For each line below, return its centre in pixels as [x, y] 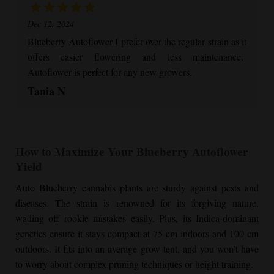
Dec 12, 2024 [51, 24]
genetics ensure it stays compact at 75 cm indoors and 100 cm [137, 233]
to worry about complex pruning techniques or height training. [134, 264]
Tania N [46, 91]
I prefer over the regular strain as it [180, 42]
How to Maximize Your [76, 152]
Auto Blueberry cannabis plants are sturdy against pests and [137, 187]
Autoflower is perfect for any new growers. [110, 72]
